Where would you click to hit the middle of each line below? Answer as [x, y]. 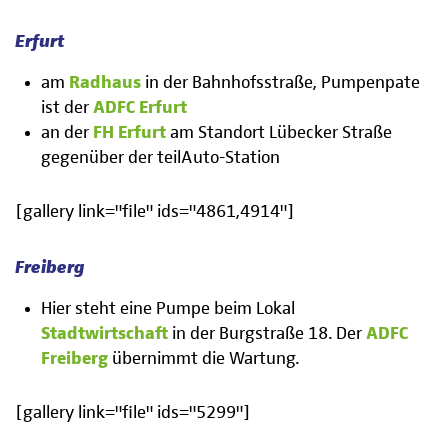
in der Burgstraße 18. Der [267, 333]
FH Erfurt [130, 133]
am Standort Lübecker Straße [279, 133]
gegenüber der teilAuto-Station [161, 158]
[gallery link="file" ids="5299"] [133, 412]
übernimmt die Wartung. [204, 358]
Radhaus [105, 83]
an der [67, 133]
